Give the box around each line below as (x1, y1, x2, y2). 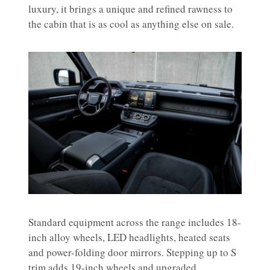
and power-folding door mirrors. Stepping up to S (28, 245, 236, 259)
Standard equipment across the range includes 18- (28, 215, 241, 229)
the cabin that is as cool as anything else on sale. (28, 16, 234, 31)
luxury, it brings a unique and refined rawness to (28, 1, 233, 16)
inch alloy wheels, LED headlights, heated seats (28, 230, 230, 244)
